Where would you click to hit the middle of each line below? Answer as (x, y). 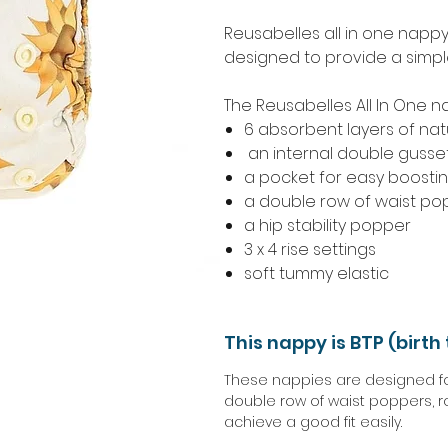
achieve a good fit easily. (313, 421)
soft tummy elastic (316, 273)
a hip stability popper (327, 225)
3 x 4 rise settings (310, 249)
